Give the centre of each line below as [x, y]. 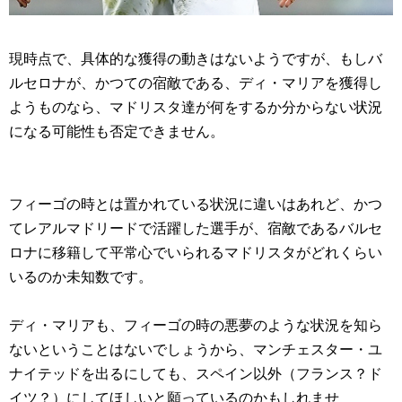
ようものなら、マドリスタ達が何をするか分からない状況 [196, 108]
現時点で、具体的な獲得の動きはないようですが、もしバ [196, 59]
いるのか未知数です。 [81, 277]
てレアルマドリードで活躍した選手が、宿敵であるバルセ [196, 229]
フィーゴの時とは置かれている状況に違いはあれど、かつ [196, 205]
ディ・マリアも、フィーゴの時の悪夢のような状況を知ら [196, 326]
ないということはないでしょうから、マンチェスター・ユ [196, 350]
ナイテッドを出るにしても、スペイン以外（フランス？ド [196, 374]
